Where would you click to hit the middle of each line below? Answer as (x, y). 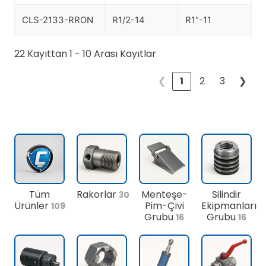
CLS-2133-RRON (58, 20)
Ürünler (33, 206)
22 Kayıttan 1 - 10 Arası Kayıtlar (85, 54)
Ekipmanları (229, 206)
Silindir (227, 194)
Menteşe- (164, 194)
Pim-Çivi (164, 206)
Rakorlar (98, 194)
